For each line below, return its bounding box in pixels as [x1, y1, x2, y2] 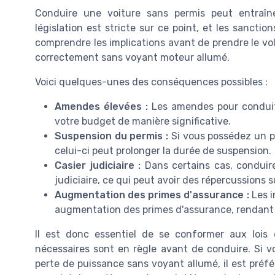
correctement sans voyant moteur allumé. [35, 52, 230, 64]
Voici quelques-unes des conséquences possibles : [35, 76, 268, 88]
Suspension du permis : [55, 130, 169, 142]
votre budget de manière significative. [55, 115, 231, 128]
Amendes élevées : [55, 101, 148, 113]
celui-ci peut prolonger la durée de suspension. [55, 145, 271, 157]
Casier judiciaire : [55, 160, 141, 172]
